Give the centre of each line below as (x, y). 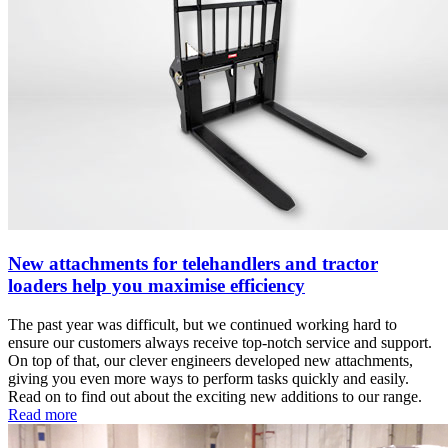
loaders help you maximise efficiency (156, 285)
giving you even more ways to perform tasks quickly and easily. (208, 378)
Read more (42, 414)
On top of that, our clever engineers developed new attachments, (210, 360)
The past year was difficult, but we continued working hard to (202, 324)
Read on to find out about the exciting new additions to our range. (215, 396)
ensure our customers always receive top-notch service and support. (220, 342)
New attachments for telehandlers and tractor (193, 263)
